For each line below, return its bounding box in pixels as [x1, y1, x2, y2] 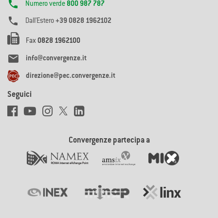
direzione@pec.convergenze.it [24, 73, 115, 80]
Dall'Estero [25, 18, 55, 25]
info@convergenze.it [26, 55, 87, 62]
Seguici [7, 91, 32, 99]
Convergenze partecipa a [68, 137, 150, 145]
